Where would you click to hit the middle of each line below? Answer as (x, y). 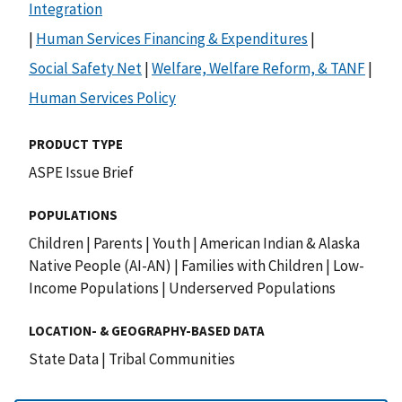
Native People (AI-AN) (101, 265)
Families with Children (252, 265)
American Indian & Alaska (279, 243)
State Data (65, 358)
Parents (118, 243)
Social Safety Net (85, 68)
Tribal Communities (170, 358)
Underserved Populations (251, 288)
